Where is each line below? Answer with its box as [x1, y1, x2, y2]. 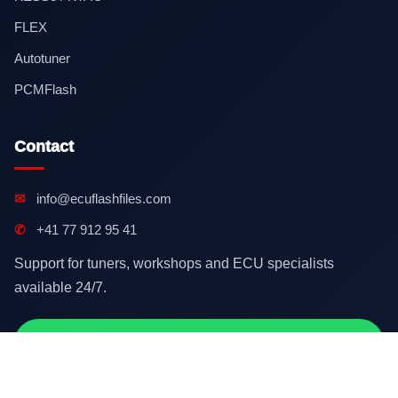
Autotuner [14, 51, 70, 67]
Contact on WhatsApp [36, 335, 172, 351]
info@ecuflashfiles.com [33, 191, 171, 207]
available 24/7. [14, 280, 107, 296]
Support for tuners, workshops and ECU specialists [14, 256, 334, 272]
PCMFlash [14, 82, 76, 98]
